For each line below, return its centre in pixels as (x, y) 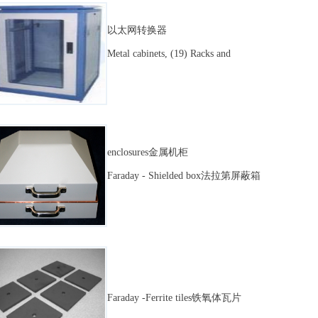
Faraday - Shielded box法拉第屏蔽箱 (184, 176)
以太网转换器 (137, 30)
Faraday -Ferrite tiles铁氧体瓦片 (174, 298)
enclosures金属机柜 (148, 152)
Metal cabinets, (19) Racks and (169, 54)
